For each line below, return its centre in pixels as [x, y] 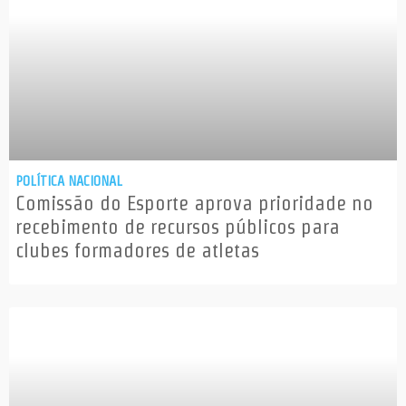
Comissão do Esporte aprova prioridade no [194, 203]
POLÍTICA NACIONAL [69, 181]
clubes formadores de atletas [137, 251]
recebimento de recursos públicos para [178, 227]
